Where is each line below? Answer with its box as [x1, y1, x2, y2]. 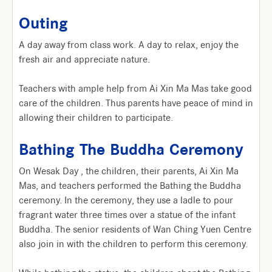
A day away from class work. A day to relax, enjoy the [19, 39, 239, 51]
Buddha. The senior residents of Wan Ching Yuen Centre [19, 223, 251, 236]
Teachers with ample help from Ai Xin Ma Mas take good [19, 83, 252, 95]
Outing [19, 13, 68, 33]
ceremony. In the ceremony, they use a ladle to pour [19, 194, 233, 206]
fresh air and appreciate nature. [19, 53, 150, 66]
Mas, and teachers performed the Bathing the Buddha [19, 180, 241, 192]
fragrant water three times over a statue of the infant [19, 209, 236, 221]
